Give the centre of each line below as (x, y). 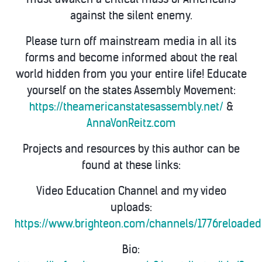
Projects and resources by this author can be (131, 149)
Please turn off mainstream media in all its (131, 41)
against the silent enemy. (131, 15)
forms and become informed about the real (131, 58)
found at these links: (131, 165)
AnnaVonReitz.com (131, 123)
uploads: (131, 207)
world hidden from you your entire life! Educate (131, 74)
